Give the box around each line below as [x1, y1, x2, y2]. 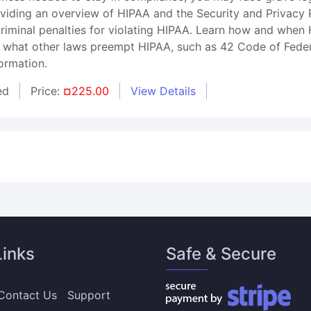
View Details [131, 84, 196, 98]
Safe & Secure [165, 244, 276, 264]
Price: [31, 84, 64, 98]
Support [67, 288, 110, 302]
